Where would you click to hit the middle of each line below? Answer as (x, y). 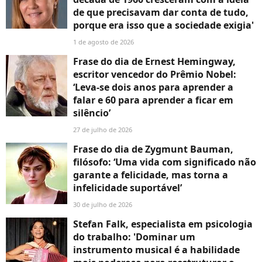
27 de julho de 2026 (103, 129)
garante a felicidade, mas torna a (151, 175)
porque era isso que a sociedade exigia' (163, 25)
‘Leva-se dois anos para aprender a (153, 87)
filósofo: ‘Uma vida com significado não (165, 162)
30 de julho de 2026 (103, 204)
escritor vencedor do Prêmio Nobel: (155, 74)
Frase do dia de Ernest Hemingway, (154, 61)
